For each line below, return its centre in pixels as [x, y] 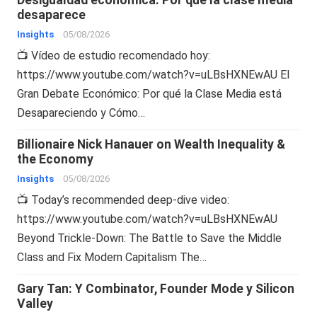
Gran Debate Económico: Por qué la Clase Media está [150, 93]
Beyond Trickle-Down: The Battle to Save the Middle [150, 238]
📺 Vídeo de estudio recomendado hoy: [114, 55]
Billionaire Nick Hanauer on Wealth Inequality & [151, 144]
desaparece [52, 15]
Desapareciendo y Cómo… [81, 113]
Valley [35, 303]
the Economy [56, 159]
